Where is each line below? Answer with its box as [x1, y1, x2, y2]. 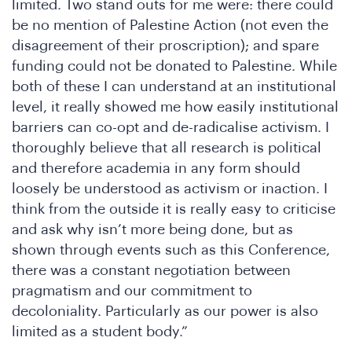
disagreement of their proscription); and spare [12, 38, 319, 53]
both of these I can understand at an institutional [12, 79, 336, 94]
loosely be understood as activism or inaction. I [12, 181, 328, 196]
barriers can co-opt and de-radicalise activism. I [12, 120, 329, 135]
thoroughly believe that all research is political [12, 141, 321, 156]
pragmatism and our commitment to [12, 284, 252, 299]
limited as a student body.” [12, 324, 188, 339]
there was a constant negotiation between [12, 263, 291, 278]
